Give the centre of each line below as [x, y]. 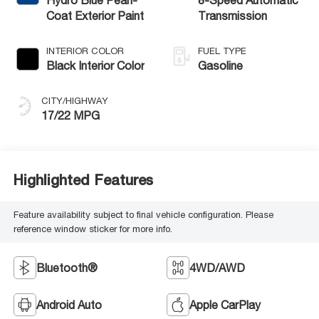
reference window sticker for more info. [93, 229]
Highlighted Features [83, 180]
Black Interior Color [95, 65]
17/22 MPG [70, 115]
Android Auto [69, 304]
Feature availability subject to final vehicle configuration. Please [143, 215]
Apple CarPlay [225, 304]
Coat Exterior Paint [95, 15]
